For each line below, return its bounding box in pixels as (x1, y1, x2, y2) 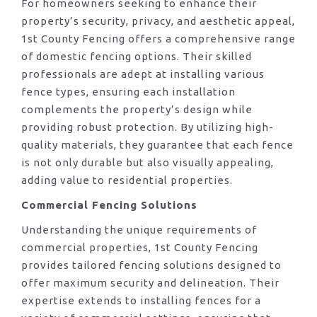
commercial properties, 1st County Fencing (21, 241, 258, 254)
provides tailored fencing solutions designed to (21, 259, 282, 272)
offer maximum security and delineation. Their (21, 277, 279, 289)
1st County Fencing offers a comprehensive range (21, 33, 296, 45)
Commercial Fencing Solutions (21, 199, 197, 212)
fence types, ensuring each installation (21, 86, 236, 98)
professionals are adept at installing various (21, 68, 265, 81)
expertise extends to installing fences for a (21, 294, 261, 307)
